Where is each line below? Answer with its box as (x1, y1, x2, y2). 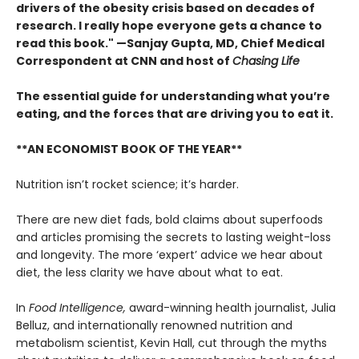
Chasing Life (232, 52, 300, 69)
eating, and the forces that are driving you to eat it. (16, 105, 333, 122)
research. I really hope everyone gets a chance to (16, 17, 322, 34)
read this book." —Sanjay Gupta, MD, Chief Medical (16, 34, 325, 51)
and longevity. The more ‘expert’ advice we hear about (16, 246, 323, 263)
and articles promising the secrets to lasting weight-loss (16, 228, 331, 245)
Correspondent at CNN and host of (16, 52, 232, 69)
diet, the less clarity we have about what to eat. (16, 264, 283, 280)
